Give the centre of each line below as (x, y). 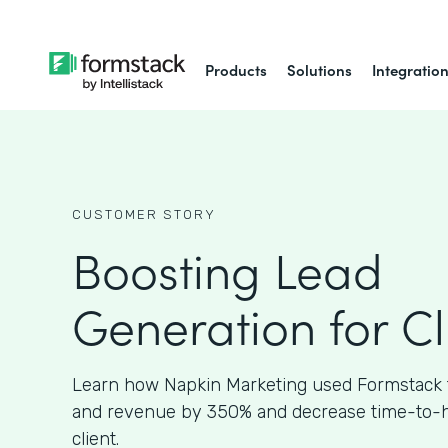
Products (236, 69)
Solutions (320, 69)
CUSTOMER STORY (144, 214)
